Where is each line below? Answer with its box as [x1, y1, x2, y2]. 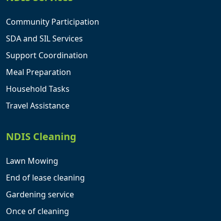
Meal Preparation [6, 67, 71, 78]
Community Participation [6, 16, 99, 28]
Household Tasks [6, 83, 70, 95]
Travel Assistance [6, 100, 70, 111]
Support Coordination [6, 50, 88, 61]
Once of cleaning [6, 206, 69, 217]
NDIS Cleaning [6, 130, 76, 144]
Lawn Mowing [6, 155, 58, 167]
